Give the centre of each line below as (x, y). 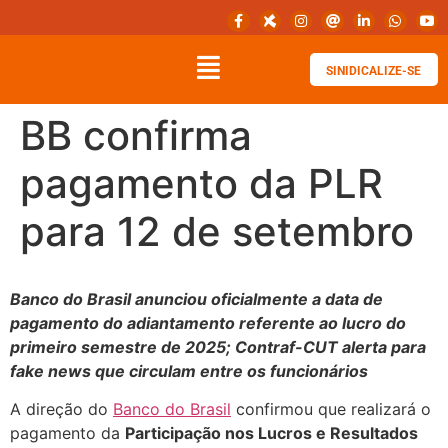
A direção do (61, 408)
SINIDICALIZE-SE (373, 71)
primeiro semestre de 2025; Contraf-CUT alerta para (218, 346)
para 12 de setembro (217, 232)
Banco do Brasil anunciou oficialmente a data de (196, 298)
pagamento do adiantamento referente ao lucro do (208, 322)
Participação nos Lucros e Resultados (271, 432)
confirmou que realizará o (331, 408)
